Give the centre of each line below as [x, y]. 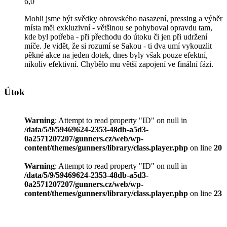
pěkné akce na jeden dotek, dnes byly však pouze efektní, [116, 55]
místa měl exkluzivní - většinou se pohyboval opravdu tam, [118, 27]
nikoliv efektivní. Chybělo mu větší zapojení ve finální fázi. [119, 64]
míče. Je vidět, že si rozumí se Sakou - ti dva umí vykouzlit [118, 46]
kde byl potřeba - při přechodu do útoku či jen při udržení [116, 36]
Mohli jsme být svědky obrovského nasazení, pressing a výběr [123, 18]
